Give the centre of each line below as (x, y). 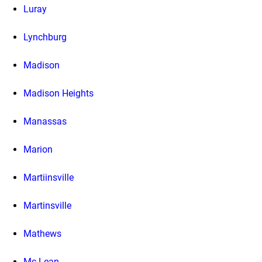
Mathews (42, 233)
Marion (38, 149)
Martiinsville (49, 177)
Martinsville (47, 205)
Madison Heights (58, 93)
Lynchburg (45, 37)
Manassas (45, 121)
